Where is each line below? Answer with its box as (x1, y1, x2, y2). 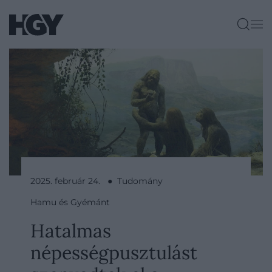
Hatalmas (30, 219, 111, 242)
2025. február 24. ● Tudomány (30, 175, 163, 186)
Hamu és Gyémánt (30, 197, 110, 208)
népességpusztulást (30, 240, 197, 264)
